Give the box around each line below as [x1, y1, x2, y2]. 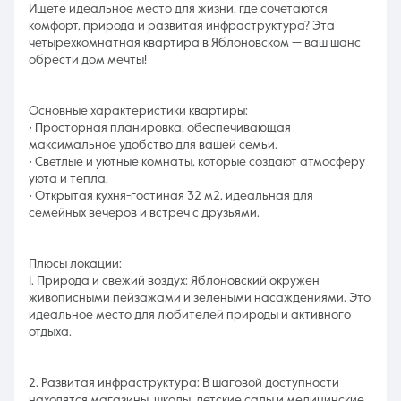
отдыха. [29, 326, 72, 338]
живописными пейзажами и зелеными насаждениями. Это [29, 292, 371, 304]
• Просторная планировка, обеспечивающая [29, 122, 291, 134]
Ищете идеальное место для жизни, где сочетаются [29, 3, 328, 15]
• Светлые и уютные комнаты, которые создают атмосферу [29, 156, 365, 168]
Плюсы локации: [29, 258, 122, 270]
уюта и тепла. [29, 173, 108, 185]
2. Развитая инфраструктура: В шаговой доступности [29, 377, 339, 389]
